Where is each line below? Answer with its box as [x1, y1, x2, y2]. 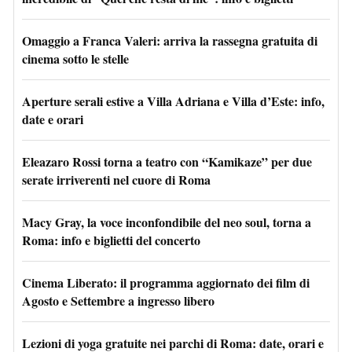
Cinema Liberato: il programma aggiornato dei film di [22, 273, 310, 291]
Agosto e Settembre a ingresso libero [22, 291, 214, 310]
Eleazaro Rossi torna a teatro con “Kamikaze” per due [22, 152, 312, 170]
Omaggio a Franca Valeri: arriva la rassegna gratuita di [22, 31, 317, 49]
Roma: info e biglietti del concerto [22, 230, 200, 249]
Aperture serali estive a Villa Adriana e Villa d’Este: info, [22, 91, 324, 110]
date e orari [22, 109, 83, 128]
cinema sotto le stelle [22, 49, 129, 68]
